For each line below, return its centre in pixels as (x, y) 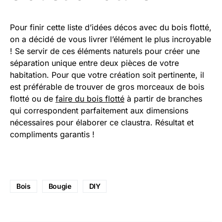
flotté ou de (33, 99)
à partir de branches (163, 99)
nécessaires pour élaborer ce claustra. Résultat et (102, 123)
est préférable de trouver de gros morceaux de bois (107, 87)
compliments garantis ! (52, 135)
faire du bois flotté (90, 99)
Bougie (60, 186)
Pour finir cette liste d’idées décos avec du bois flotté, (111, 28)
